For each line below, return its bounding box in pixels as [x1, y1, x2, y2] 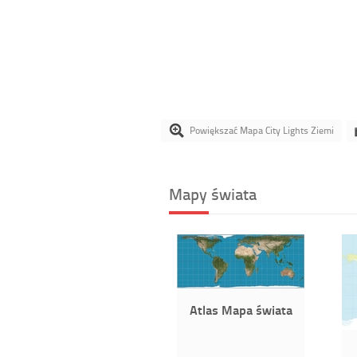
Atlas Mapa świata [189, 300, 292, 319]
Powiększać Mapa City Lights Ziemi [190, 124, 334, 137]
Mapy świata [169, 182, 257, 205]
